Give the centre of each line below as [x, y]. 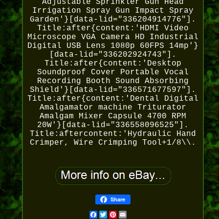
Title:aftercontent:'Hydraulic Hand [113, 134]
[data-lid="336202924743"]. [113, 55]
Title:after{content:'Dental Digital [113, 99]
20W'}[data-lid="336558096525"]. [113, 125]
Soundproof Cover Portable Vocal [113, 73]
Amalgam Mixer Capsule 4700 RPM [113, 117]
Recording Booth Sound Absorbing [113, 81]
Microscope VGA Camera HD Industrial [113, 37]
